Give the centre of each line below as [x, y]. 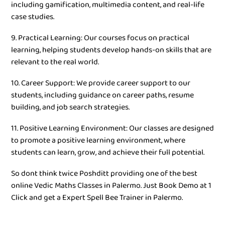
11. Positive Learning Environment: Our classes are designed [113, 128]
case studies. [33, 17]
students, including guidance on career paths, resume [102, 95]
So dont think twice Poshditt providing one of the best [104, 174]
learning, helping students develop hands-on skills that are [111, 50]
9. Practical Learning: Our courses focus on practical [100, 38]
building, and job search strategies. [70, 107]
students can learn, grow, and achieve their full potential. [108, 152]
